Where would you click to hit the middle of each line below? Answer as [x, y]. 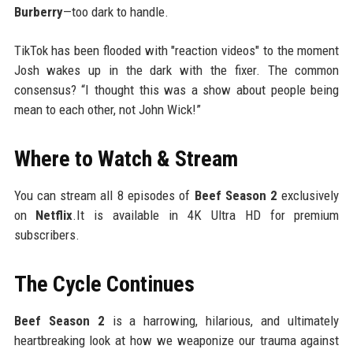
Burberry [38, 12]
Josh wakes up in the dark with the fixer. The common [176, 71]
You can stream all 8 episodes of [104, 196]
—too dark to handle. [115, 12]
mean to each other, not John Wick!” [107, 110]
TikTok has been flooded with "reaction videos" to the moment [176, 51]
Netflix [54, 216]
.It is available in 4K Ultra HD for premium [206, 216]
